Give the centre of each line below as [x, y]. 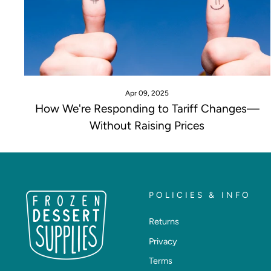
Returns [164, 222]
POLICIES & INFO [200, 195]
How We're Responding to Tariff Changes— [147, 109]
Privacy [163, 241]
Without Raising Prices [147, 126]
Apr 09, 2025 [147, 93]
